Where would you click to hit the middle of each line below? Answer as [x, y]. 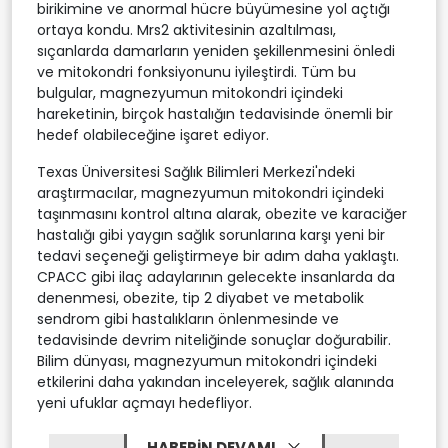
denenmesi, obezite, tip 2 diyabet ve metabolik [200, 297]
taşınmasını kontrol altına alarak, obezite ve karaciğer [222, 213]
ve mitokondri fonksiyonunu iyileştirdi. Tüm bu [196, 71]
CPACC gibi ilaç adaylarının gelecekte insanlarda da [216, 276]
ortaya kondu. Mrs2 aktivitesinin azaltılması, [186, 29]
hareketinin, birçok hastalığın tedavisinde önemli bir [215, 113]
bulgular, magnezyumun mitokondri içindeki [190, 92]
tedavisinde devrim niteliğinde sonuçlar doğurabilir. [214, 339]
